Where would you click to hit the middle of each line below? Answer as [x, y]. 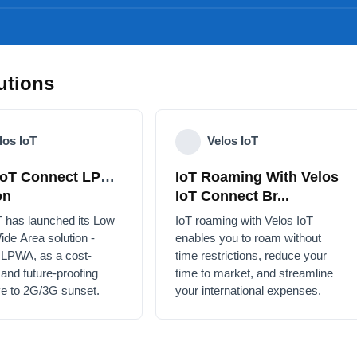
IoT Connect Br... [233, 196]
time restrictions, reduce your [256, 255]
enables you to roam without [254, 238]
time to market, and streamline [259, 273]
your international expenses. [252, 290]
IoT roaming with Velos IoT [247, 220]
